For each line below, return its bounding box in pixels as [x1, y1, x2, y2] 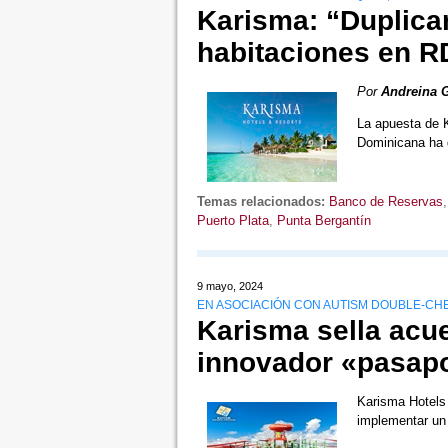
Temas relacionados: [196, 194, 325, 210]
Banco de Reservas [328, 194, 443, 210]
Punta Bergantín [276, 213, 371, 229]
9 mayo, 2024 [196, 280, 263, 293]
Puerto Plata [196, 213, 269, 229]
